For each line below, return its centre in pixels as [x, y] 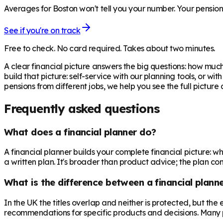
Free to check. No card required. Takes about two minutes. [110, 48]
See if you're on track [42, 30]
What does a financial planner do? [80, 132]
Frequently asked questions [82, 108]
